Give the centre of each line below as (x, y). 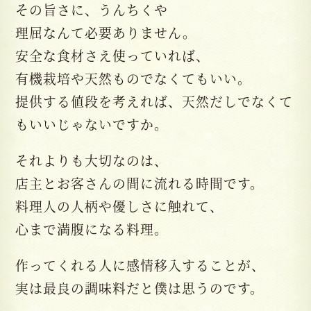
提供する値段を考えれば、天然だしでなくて (154, 101)
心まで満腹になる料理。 (92, 229)
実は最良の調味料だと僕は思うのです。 (140, 288)
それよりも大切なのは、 (92, 160)
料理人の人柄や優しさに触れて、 (120, 206)
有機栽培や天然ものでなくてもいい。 (134, 78)
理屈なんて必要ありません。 (106, 33)
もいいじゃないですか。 (92, 124)
